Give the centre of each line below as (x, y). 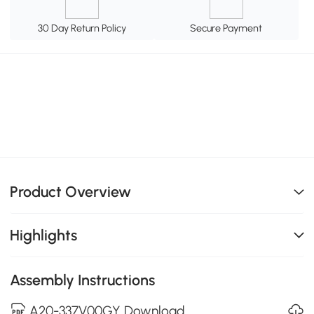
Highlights (44, 235)
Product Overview (71, 192)
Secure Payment (226, 28)
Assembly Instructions (83, 280)
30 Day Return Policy (82, 28)
